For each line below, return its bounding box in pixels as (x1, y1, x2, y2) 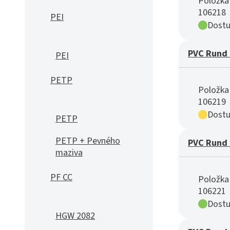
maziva (55, 146, 83, 159)
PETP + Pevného (55, 135, 120, 147)
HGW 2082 (55, 209, 95, 222)
